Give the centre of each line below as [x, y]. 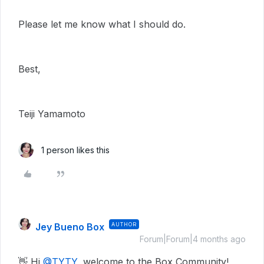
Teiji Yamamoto [52, 114]
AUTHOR [124, 224]
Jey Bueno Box [70, 227]
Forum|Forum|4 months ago [193, 239]
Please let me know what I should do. [102, 24]
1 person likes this [75, 150]
